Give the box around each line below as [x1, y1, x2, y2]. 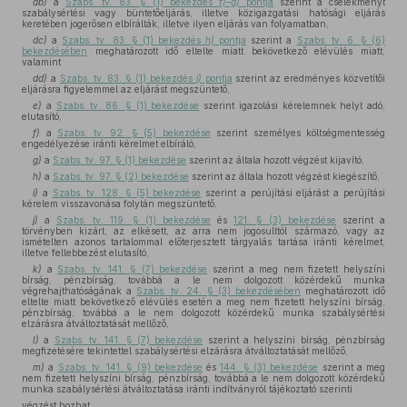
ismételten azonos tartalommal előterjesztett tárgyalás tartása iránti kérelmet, [22, 236, 385, 247]
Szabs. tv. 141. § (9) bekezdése [57, 362, 203, 372]
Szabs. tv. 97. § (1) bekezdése [53, 154, 186, 165]
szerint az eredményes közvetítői [232, 73, 386, 84]
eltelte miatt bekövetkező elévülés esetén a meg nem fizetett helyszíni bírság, [22, 296, 385, 307]
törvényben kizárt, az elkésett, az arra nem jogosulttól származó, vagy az [22, 225, 385, 236]
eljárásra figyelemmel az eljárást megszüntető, [22, 84, 230, 94]
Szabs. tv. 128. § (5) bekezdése [52, 187, 202, 198]
